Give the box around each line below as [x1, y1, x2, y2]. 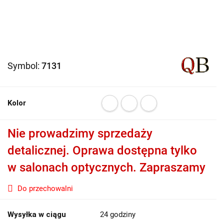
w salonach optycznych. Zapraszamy [7, 160, 205, 174]
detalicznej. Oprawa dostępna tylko [7, 143, 197, 157]
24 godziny [100, 210, 135, 219]
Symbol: [7, 60, 41, 71]
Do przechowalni [17, 184, 73, 193]
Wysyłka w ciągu [7, 210, 66, 219]
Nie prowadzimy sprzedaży [7, 126, 152, 140]
